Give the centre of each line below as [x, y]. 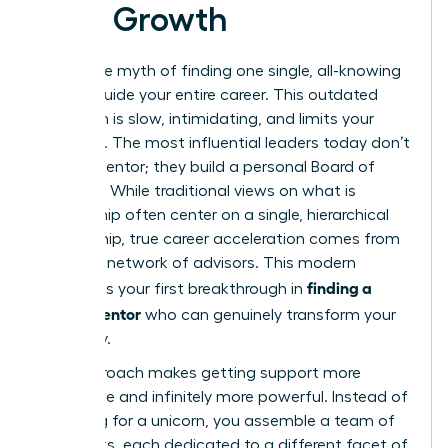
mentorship [79, 214]
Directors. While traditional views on [169, 190]
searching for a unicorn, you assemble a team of [216, 420]
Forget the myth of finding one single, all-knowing [219, 70]
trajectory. [74, 338]
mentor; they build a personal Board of [231, 166]
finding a [339, 286]
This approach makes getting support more [199, 372]
